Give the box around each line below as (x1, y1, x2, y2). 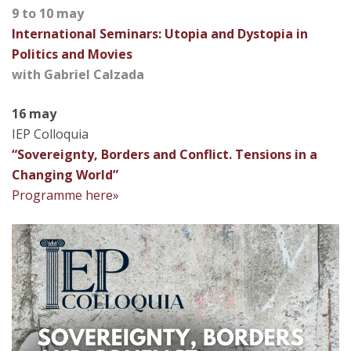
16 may (12, 105, 56, 123)
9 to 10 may (12, 5, 84, 23)
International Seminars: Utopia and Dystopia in (12, 25, 308, 43)
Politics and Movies (12, 45, 132, 63)
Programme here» (12, 186, 119, 204)
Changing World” (12, 166, 118, 184)
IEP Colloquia (12, 125, 89, 143)
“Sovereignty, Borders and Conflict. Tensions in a (12, 146, 317, 164)
